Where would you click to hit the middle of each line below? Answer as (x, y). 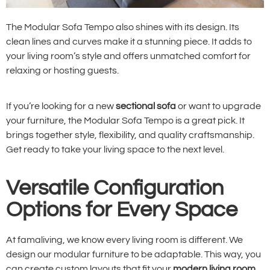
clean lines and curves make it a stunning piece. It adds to (129, 42)
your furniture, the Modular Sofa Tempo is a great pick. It (125, 120)
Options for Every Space (122, 210)
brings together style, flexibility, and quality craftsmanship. (130, 135)
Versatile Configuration (115, 188)
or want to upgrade (218, 106)
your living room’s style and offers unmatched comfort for (128, 56)
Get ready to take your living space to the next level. (115, 149)
